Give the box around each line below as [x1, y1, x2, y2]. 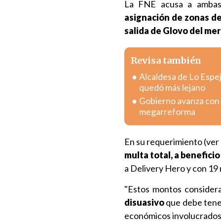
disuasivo [124, 197, 164, 208]
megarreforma [139, 106, 195, 117]
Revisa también [131, 55, 201, 66]
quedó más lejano [139, 82, 205, 93]
